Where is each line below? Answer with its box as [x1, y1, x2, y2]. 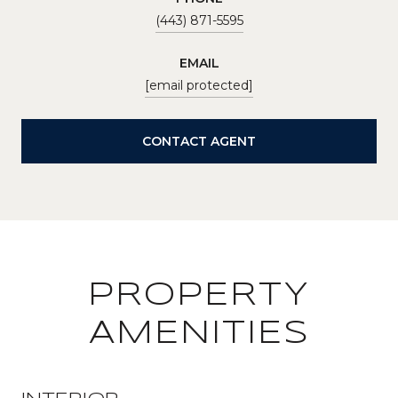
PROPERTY [88, 280, 310, 311]
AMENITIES [88, 318, 310, 349]
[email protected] [145, 76, 253, 93]
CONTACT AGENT [142, 132, 256, 149]
